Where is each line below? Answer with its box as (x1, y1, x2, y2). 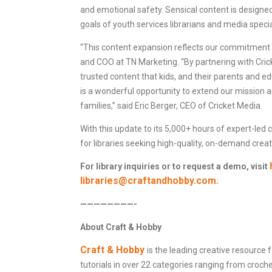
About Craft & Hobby (80, 222, 161, 233)
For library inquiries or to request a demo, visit (80, 161, 270, 172)
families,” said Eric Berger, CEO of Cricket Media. (80, 101, 262, 111)
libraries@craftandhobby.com (80, 175, 216, 187)
